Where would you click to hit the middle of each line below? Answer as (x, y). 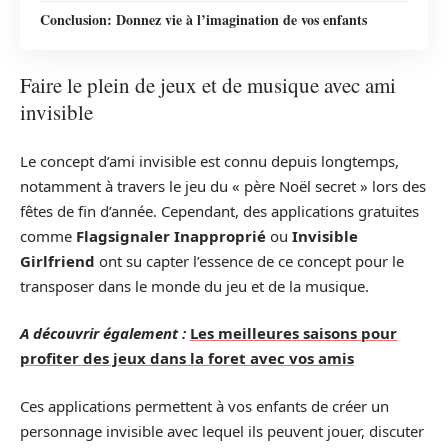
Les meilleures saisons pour (293, 333)
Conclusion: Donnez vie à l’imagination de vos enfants (203, 19)
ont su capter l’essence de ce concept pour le (249, 260)
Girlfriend (57, 260)
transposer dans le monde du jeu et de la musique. (194, 285)
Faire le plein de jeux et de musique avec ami (208, 85)
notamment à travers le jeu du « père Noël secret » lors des (223, 185)
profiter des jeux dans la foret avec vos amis (187, 358)
